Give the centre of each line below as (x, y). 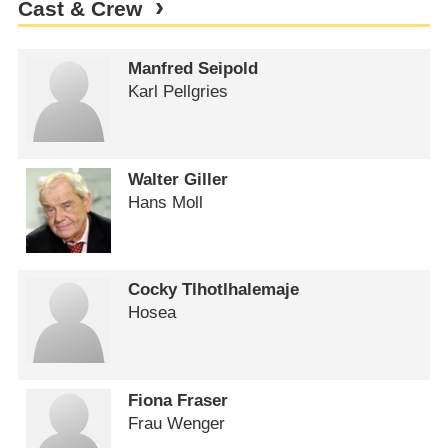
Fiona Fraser (178, 400)
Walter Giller (178, 179)
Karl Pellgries (178, 92)
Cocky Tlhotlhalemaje (214, 290)
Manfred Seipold (193, 69)
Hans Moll (166, 202)
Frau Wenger (177, 423)
